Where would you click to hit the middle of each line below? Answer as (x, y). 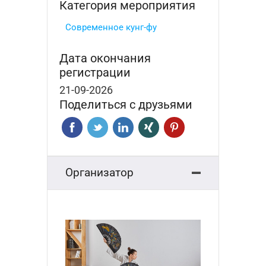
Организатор (99, 172)
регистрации (95, 72)
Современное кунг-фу (111, 27)
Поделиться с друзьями (126, 104)
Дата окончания (105, 58)
